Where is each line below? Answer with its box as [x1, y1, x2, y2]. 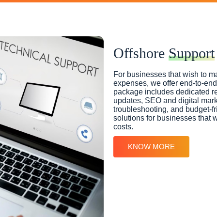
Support [169, 45, 215, 61]
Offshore [113, 45, 169, 61]
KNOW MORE [128, 142, 175, 151]
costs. [113, 122, 133, 131]
